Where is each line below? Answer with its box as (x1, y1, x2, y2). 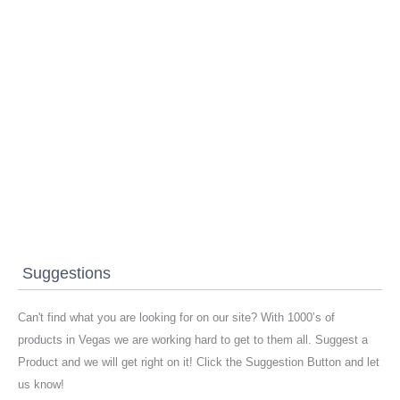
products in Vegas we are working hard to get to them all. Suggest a (18, 333, 368, 347)
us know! (18, 378, 64, 392)
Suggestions (22, 262, 111, 282)
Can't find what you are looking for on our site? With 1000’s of (18, 311, 335, 325)
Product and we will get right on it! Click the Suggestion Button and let (18, 355, 379, 370)
